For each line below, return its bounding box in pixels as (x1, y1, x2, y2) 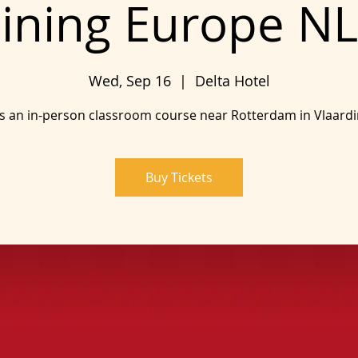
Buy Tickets (145, 169, 213, 186)
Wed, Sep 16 (88, 71, 171, 90)
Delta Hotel (194, 71, 270, 90)
